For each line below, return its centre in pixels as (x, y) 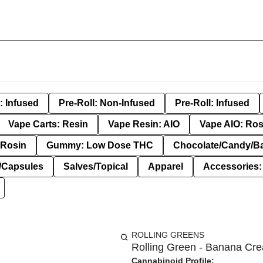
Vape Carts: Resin (48, 124)
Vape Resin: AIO (144, 124)
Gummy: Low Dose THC (100, 145)
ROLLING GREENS (168, 235)
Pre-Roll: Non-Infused (107, 103)
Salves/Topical (96, 166)
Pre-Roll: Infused (212, 103)
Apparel (166, 166)
